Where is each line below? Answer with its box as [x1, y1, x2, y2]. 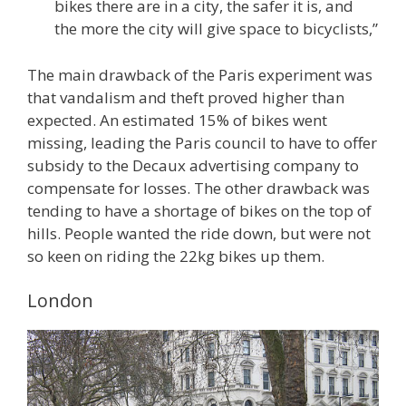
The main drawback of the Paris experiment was [27, 63, 372, 85]
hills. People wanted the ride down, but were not [27, 222, 371, 244]
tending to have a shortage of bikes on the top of [27, 199, 372, 221]
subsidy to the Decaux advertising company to [27, 154, 359, 176]
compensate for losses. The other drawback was [27, 177, 370, 198]
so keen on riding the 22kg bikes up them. [27, 245, 324, 266]
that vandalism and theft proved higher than [27, 86, 344, 108]
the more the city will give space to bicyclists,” [54, 18, 378, 40]
